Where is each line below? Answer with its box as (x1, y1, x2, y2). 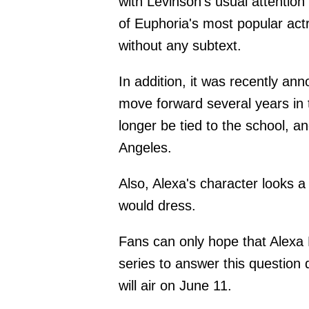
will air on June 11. (119, 278, 232, 294)
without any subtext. (119, 38, 241, 54)
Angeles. (119, 140, 172, 156)
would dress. (119, 198, 196, 214)
